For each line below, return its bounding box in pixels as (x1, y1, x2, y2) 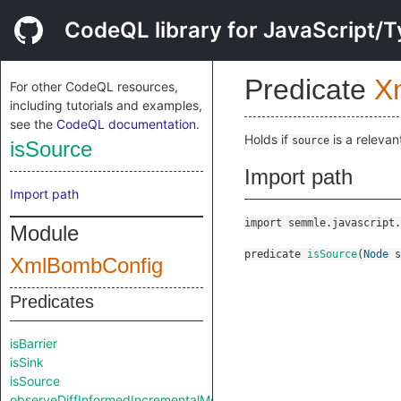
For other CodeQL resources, (10, 79, 178, 94)
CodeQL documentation (56, 116, 196, 132)
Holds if (244, 132, 292, 147)
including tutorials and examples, (10, 98, 202, 113)
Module (10, 221, 79, 245)
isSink (10, 354, 44, 370)
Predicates (10, 292, 94, 311)
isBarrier (10, 336, 57, 351)
